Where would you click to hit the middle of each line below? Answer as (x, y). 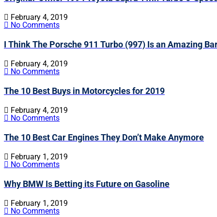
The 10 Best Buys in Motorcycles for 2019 (84, 91)
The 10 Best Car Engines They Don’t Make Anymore (104, 138)
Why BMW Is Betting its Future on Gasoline (87, 184)
